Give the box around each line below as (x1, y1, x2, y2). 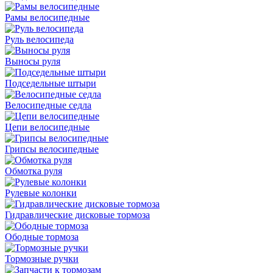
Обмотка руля (5, 165, 62, 176)
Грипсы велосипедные (5, 143, 99, 154)
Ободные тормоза (5, 231, 79, 242)
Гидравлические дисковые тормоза (5, 209, 150, 220)
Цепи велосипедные (5, 121, 90, 132)
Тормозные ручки (5, 253, 79, 264)
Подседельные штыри (5, 77, 96, 88)
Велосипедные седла (5, 99, 91, 110)
